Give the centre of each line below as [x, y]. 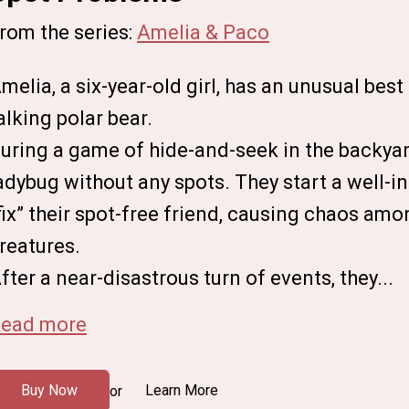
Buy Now [49, 390]
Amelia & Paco [203, 32]
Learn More [182, 390]
